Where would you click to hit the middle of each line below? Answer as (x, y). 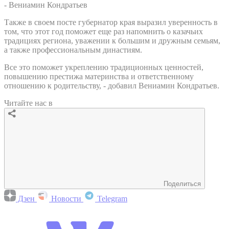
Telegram (111, 198)
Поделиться (182, 184)
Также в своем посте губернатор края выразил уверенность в (111, 22)
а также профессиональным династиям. (73, 50)
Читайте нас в (28, 103)
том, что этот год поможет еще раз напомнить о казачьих (104, 31)
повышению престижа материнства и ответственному (99, 76)
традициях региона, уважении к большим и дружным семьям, (112, 40)
